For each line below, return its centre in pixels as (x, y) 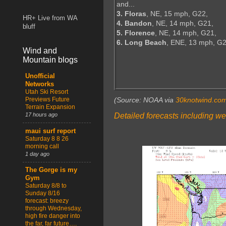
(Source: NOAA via (145, 100)
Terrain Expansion (50, 107)
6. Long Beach (142, 43)
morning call (42, 146)
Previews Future (47, 100)
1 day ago (37, 154)
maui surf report (50, 131)
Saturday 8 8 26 (47, 138)
